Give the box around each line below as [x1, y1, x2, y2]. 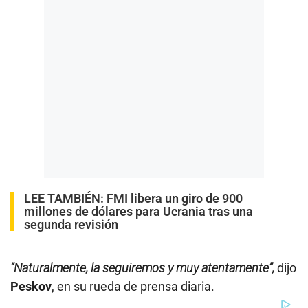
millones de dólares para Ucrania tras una [24, 203, 253, 219]
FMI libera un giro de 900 [107, 190, 243, 206]
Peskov [10, 278, 52, 294]
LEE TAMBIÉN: [24, 190, 107, 206]
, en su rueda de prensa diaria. [52, 278, 214, 294]
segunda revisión [24, 217, 118, 232]
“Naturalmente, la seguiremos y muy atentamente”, [10, 260, 274, 275]
